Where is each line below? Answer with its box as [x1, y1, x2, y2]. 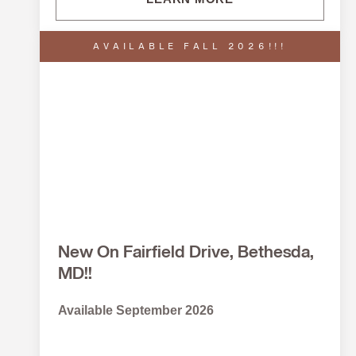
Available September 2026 [58, 304, 214, 318]
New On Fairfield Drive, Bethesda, [58, 245, 314, 262]
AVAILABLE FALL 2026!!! [93, 43, 287, 51]
